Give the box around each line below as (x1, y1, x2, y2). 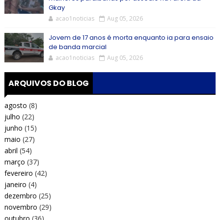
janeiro (4, 179, 27, 189)
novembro (4, 202, 37, 212)
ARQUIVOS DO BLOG (8, 78, 89, 89)
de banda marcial (48, 42, 107, 52)
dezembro (4, 191, 37, 200)
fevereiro (4, 168, 33, 178)
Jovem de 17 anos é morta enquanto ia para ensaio (48, 33, 214, 42)
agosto (4, 100, 27, 110)
